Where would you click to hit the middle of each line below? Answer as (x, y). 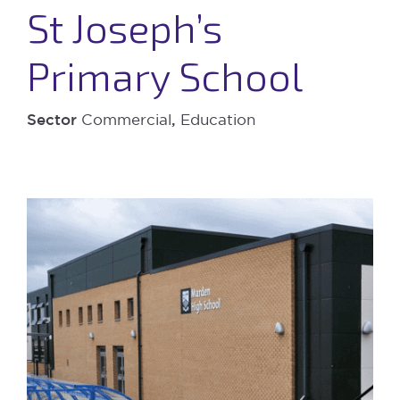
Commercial (126, 119)
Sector (54, 119)
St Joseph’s (125, 26)
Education (218, 119)
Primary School (165, 75)
